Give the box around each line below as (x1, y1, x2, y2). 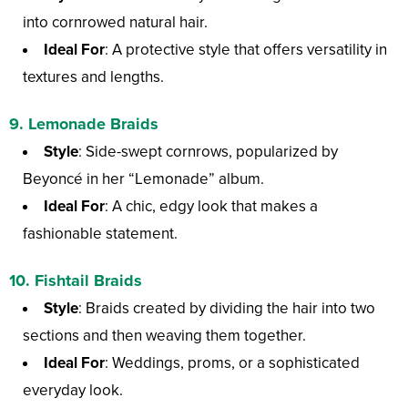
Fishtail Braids (35, 270, 142, 291)
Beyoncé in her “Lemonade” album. (23, 169, 264, 189)
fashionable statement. (23, 224, 178, 244)
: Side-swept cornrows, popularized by (78, 142, 338, 162)
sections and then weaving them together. (23, 326, 306, 346)
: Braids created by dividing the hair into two (78, 299, 375, 319)
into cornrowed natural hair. (23, 13, 208, 33)
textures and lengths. (23, 67, 164, 87)
